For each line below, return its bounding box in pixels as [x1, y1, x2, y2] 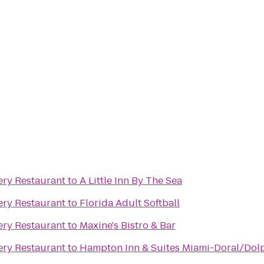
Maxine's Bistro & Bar [80, 219, 176, 232]
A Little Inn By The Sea [80, 174, 182, 187]
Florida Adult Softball [80, 196, 180, 210]
